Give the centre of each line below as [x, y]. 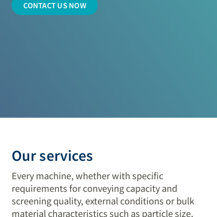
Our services [53, 155]
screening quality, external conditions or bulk [103, 200]
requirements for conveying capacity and [95, 188]
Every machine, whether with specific [88, 175]
